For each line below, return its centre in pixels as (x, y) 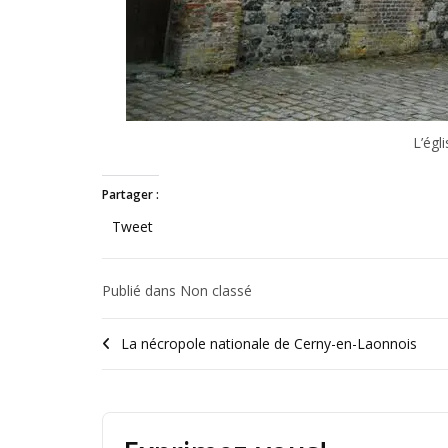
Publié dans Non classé (177, 291)
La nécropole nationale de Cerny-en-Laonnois (269, 344)
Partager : (130, 195)
